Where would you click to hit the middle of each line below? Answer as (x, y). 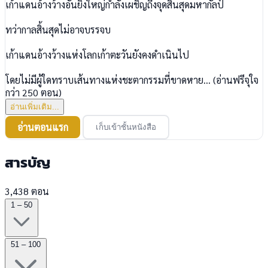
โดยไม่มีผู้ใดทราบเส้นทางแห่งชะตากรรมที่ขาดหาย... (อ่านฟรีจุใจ (132, 80)
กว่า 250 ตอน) (33, 92)
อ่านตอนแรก (43, 127)
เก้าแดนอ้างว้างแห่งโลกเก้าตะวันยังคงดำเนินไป (97, 54)
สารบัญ (28, 162)
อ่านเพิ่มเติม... (35, 106)
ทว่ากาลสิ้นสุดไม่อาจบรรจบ (58, 29)
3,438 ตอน (27, 191)
